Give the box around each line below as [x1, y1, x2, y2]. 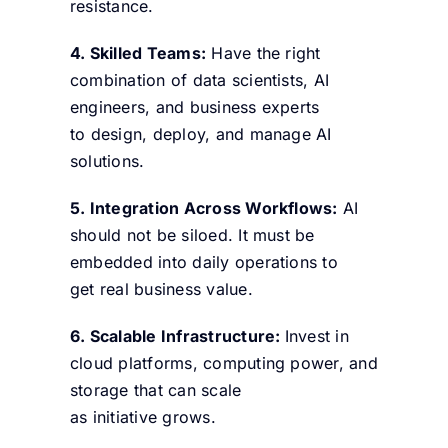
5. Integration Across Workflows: [69, 197, 338, 218]
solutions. [69, 150, 145, 171]
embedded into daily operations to [69, 251, 338, 272]
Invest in [284, 325, 349, 346]
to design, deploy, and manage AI [69, 123, 332, 144]
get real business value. [69, 278, 253, 299]
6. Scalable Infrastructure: [69, 325, 285, 346]
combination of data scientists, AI [69, 69, 330, 90]
